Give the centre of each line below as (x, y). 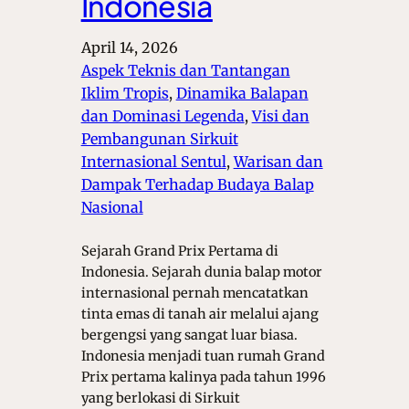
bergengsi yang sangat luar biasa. (189, 335)
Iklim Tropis (125, 93)
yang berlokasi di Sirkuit (160, 398)
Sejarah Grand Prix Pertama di (179, 251)
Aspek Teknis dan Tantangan (185, 70)
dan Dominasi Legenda (163, 115)
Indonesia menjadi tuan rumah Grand (203, 356)
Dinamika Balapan (242, 93)
